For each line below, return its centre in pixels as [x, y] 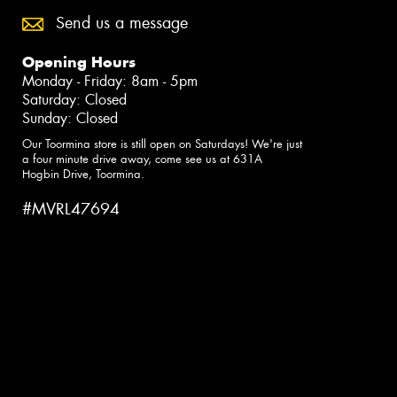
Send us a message [122, 23]
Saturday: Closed [74, 100]
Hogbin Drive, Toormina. [83, 175]
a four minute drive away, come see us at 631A [142, 160]
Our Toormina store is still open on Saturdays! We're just [162, 144]
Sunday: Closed [70, 119]
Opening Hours [79, 62]
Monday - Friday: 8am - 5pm [110, 82]
